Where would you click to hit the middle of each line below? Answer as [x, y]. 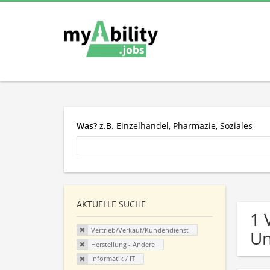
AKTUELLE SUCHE [111, 204]
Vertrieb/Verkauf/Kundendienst [140, 230]
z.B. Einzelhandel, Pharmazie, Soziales [175, 125]
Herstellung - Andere [123, 244]
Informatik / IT [113, 259]
